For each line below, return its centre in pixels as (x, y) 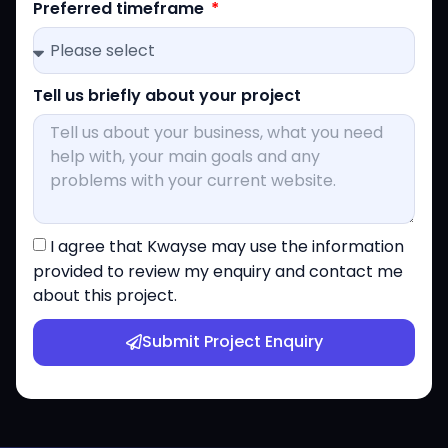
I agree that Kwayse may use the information (227, 246)
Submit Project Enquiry (232, 342)
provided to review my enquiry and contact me (218, 271)
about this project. (105, 295)
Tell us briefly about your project (167, 96)
